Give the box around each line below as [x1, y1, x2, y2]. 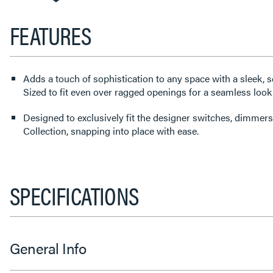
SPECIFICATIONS [10, 177, 139, 213]
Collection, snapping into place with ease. [23, 123, 199, 138]
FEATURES [10, 17, 91, 52]
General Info [10, 237, 86, 258]
